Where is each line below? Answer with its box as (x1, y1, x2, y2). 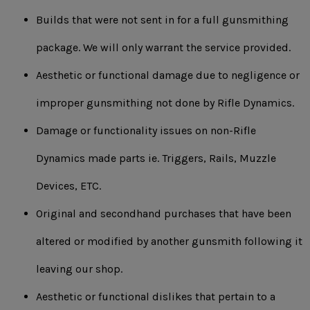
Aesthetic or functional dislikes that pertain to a (36, 290, 275, 303)
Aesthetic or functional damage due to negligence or (36, 69, 300, 82)
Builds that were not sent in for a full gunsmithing (36, 13, 289, 26)
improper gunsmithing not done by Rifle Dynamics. (36, 96, 294, 109)
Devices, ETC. (36, 179, 101, 192)
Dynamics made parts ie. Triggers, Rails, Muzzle (36, 152, 276, 165)
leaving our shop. (36, 262, 122, 275)
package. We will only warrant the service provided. (36, 41, 291, 54)
